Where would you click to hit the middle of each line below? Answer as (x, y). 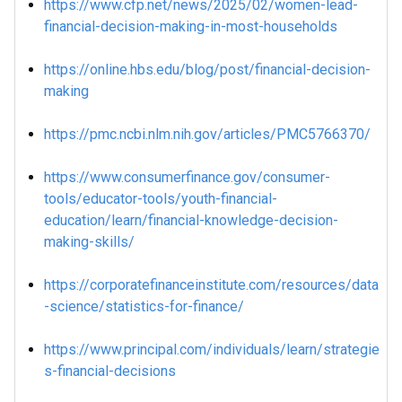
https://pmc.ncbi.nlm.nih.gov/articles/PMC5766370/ (207, 134)
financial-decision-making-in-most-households (191, 26)
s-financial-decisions (110, 371)
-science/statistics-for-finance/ (144, 306)
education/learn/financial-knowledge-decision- (191, 220)
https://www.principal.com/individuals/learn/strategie (212, 350)
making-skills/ (89, 242)
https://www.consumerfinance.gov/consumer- (187, 177)
